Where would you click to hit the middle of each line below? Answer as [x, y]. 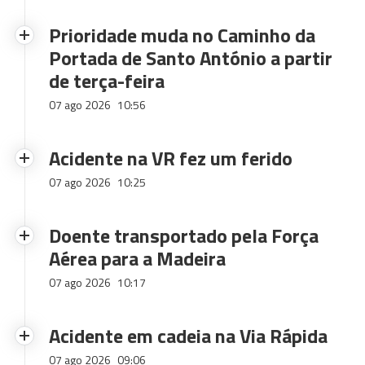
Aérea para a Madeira [137, 258]
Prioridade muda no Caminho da [182, 35]
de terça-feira [107, 81]
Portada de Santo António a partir [191, 58]
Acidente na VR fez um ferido [171, 158]
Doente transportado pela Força [184, 235]
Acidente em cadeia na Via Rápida [188, 336]
